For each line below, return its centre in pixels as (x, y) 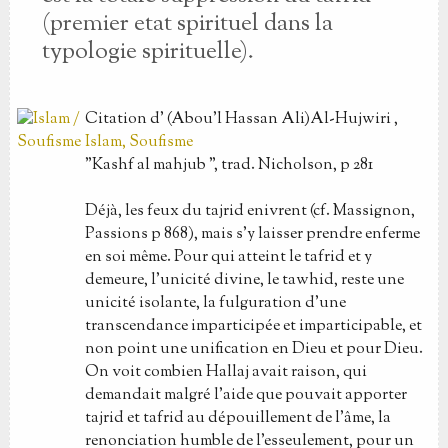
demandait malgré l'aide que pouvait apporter (245, 395)
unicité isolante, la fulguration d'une (215, 303)
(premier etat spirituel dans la (187, 24)
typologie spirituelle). (147, 52)
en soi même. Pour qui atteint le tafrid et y (228, 257)
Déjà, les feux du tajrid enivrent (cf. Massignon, (249, 211)
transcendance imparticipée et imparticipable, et (253, 326)
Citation (117, 119)
